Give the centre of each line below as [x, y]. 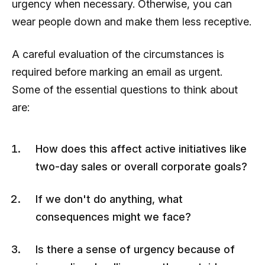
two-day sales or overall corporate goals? [141, 166]
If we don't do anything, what [109, 199]
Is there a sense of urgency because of [135, 249]
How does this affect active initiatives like [141, 148]
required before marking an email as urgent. [117, 72]
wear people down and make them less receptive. [132, 21]
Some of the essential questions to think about [125, 89]
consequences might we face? [113, 216]
